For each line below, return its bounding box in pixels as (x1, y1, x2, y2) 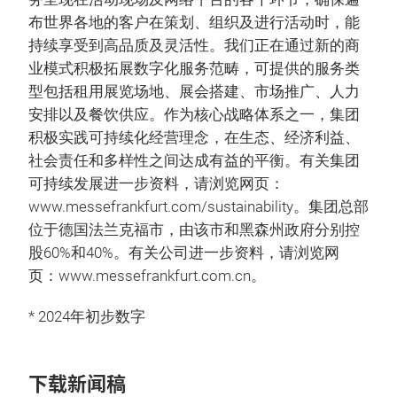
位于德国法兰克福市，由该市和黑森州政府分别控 (28, 222, 360, 239)
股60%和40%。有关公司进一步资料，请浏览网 (28, 245, 339, 262)
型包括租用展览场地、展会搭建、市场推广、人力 (28, 83, 360, 101)
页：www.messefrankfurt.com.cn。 (28, 268, 266, 285)
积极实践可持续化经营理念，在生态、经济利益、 (28, 129, 360, 147)
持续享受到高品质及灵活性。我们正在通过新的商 (28, 37, 360, 55)
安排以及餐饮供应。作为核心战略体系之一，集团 (28, 106, 360, 124)
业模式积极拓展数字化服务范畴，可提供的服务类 (28, 60, 360, 78)
